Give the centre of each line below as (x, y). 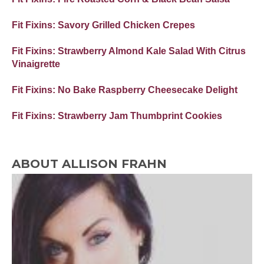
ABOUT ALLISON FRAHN (89, 164)
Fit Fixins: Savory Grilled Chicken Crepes (103, 25)
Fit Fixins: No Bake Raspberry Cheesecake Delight (125, 90)
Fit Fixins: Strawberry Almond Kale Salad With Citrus (129, 51)
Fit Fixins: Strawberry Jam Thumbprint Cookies (117, 115)
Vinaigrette (36, 64)
